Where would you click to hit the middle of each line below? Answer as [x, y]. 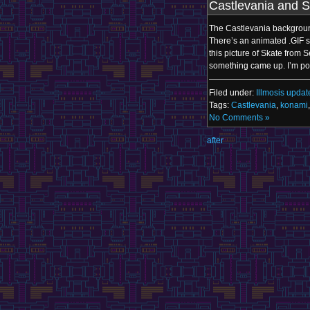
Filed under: [232, 93]
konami [294, 105]
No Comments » [239, 118]
